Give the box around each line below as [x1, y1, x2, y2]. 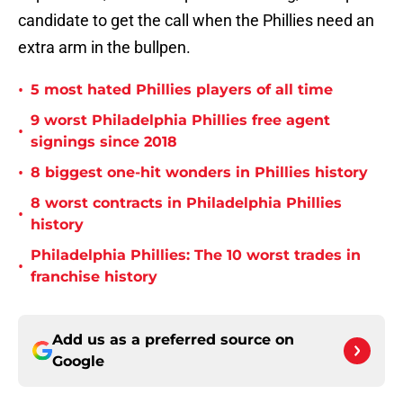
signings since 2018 [31, 133, 177, 151]
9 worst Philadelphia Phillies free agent [31, 112, 330, 130]
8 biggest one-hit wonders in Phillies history [31, 164, 368, 182]
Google [52, 353, 104, 371]
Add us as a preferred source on [52, 331, 294, 349]
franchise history [31, 268, 157, 286]
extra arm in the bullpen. [18, 38, 191, 58]
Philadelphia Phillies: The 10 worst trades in [31, 246, 361, 264]
